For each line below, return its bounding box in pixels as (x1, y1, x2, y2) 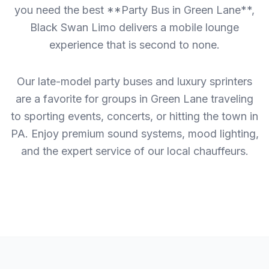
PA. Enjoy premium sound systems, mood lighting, (10, 127, 259, 141)
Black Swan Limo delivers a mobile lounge (30, 21, 239, 34)
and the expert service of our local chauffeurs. (20, 145, 249, 158)
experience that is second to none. (49, 38, 220, 52)
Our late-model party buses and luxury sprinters (17, 75, 252, 88)
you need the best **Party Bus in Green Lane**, (14, 4, 255, 17)
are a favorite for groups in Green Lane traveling (16, 92, 253, 106)
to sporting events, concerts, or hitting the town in (11, 110, 258, 123)
